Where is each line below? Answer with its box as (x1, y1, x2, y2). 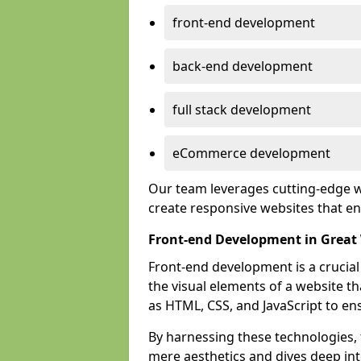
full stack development (172, 101, 311, 118)
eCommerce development (172, 144, 330, 162)
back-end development (172, 57, 313, 75)
